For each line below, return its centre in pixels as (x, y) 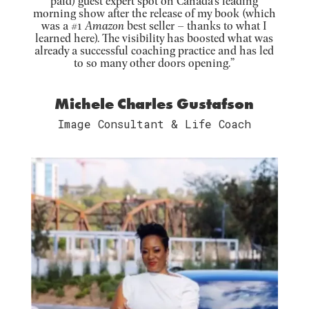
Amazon (105, 25)
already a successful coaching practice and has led (154, 50)
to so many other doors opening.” (154, 62)
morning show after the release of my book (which (154, 12)
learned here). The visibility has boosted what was (154, 37)
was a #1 (63, 25)
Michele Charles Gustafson (154, 103)
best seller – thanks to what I (196, 25)
